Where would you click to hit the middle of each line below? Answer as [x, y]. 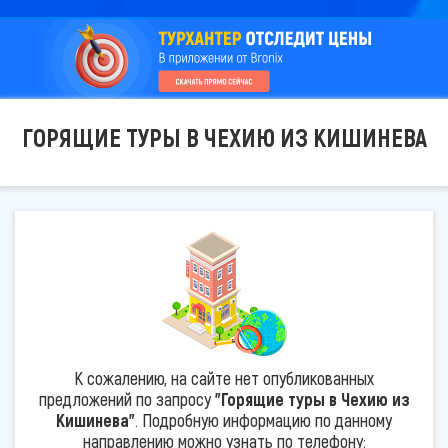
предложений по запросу [126, 398]
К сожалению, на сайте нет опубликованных [224, 377]
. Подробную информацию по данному [263, 419]
